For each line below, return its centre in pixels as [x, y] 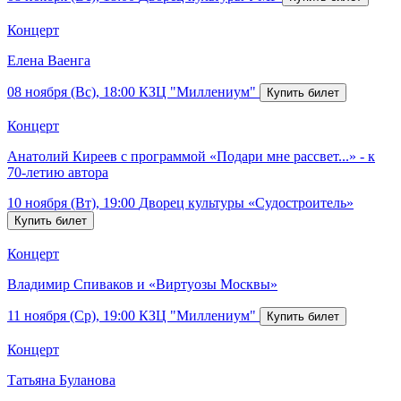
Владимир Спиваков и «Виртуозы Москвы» [142, 284]
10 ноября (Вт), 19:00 [71, 202]
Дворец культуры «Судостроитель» [246, 202]
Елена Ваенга [49, 60]
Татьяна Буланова [61, 380]
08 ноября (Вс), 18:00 [71, 91]
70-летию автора [58, 172]
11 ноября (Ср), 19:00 [71, 315]
